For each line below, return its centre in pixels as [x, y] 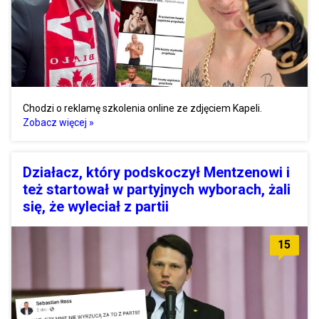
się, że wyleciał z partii [96, 206]
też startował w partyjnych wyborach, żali [157, 189]
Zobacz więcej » [58, 122]
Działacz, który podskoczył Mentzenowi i [156, 172]
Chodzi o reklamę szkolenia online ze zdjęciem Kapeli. [142, 108]
